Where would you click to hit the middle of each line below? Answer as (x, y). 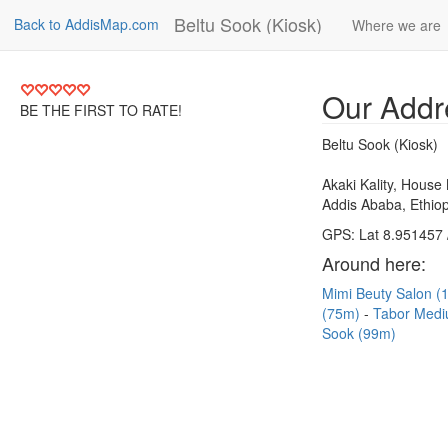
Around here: (374, 263)
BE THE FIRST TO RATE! (101, 110)
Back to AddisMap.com (86, 24)
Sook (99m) (359, 333)
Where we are (396, 25)
